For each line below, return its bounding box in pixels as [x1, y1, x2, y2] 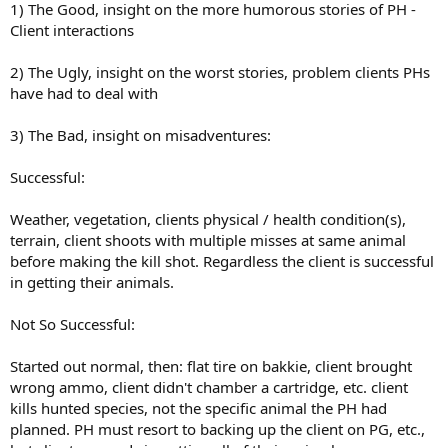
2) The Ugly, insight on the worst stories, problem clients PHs [10, 61, 430, 82]
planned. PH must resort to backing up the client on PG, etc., [10, 418, 425, 439]
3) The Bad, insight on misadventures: [10, 124, 271, 145]
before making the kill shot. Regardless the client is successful [10, 250, 434, 271]
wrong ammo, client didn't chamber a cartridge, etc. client [10, 376, 408, 397]
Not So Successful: [10, 313, 135, 334]
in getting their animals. [10, 271, 174, 292]
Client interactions [10, 19, 134, 40]
